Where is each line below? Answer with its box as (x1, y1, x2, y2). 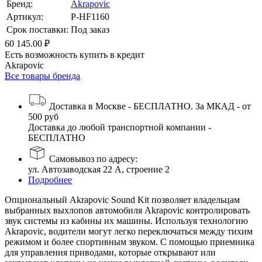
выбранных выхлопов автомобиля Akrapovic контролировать (5, 205, 250, 215)
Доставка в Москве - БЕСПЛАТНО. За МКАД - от (47, 101, 251, 111)
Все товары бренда (5, 70, 80, 81)
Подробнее (28, 174, 72, 185)
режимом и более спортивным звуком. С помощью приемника (5, 236, 254, 247)
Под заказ (71, 24, 109, 35)
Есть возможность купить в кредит (5, 49, 144, 60)
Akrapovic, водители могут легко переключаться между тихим (5, 226, 253, 236)
